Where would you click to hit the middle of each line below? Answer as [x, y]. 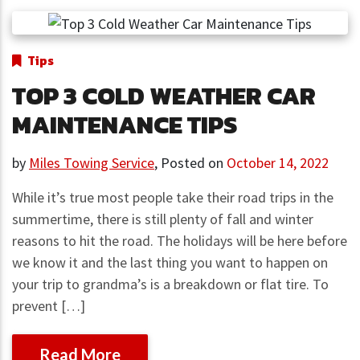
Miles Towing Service [92, 163]
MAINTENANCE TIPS [125, 125]
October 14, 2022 [278, 163]
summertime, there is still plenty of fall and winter [163, 219]
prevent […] [49, 306]
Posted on [194, 163]
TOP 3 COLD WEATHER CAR [164, 96]
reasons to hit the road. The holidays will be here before [180, 241]
